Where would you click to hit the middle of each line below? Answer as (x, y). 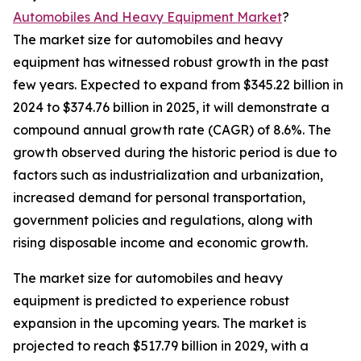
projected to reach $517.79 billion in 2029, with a (161, 346)
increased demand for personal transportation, (159, 198)
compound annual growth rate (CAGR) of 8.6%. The (172, 130)
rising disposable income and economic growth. (160, 243)
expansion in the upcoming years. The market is (160, 324)
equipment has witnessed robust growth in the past (171, 62)
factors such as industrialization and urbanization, (168, 175)
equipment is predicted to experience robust (151, 301)
